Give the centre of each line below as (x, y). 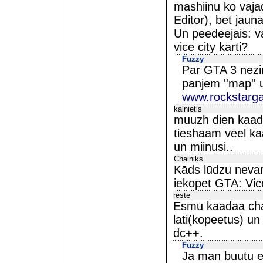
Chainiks (188, 159)
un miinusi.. (203, 147)
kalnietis (188, 109)
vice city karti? (211, 47)
